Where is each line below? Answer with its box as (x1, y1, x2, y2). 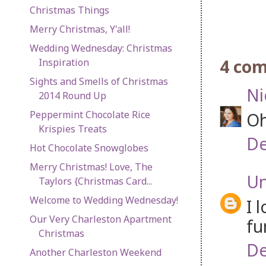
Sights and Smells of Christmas (29, 74, 168, 88)
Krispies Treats (38, 122, 107, 135)
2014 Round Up (38, 88, 106, 102)
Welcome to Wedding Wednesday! (29, 193, 178, 207)
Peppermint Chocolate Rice (29, 107, 150, 121)
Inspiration (38, 55, 89, 69)
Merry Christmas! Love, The (29, 160, 153, 173)
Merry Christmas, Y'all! (29, 22, 130, 36)
